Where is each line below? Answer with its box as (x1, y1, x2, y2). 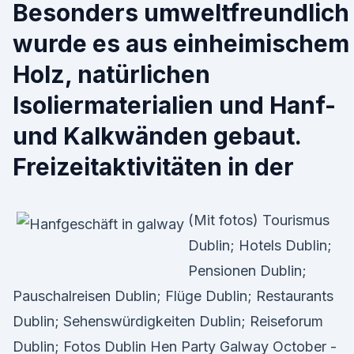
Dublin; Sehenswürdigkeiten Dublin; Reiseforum (13, 313, 323, 330)
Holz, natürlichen (13, 60, 210, 88)
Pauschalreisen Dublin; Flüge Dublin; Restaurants (13, 288, 333, 304)
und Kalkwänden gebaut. (13, 122, 301, 150)
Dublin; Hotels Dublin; (188, 237, 332, 254)
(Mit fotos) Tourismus (188, 212, 330, 228)
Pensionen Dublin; (188, 262, 307, 279)
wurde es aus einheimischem (13, 29, 349, 58)
